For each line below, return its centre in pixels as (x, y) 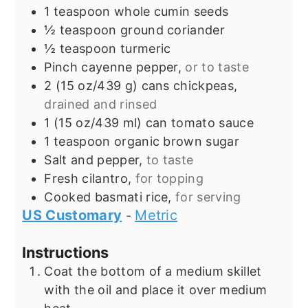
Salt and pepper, (93, 159)
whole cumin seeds (171, 11)
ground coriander (173, 30)
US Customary (72, 215)
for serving (208, 197)
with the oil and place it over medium (156, 289)
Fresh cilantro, (90, 178)
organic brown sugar (177, 141)
